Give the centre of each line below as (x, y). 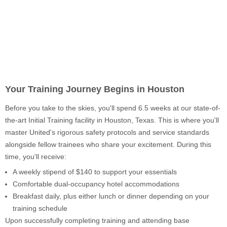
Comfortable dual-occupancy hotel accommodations (96, 184)
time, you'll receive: (36, 156)
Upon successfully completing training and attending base (97, 220)
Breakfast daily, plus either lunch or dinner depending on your (111, 196)
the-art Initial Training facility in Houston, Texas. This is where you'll (112, 120)
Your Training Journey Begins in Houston (95, 89)
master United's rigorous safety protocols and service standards (107, 132)
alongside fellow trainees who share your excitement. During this (108, 144)
